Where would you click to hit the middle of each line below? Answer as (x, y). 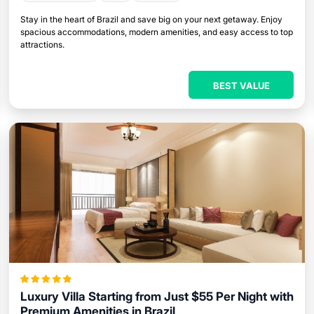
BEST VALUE (241, 86)
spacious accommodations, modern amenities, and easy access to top (156, 32)
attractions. (42, 45)
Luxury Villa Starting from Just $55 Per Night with (157, 296)
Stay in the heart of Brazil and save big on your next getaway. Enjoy (151, 19)
